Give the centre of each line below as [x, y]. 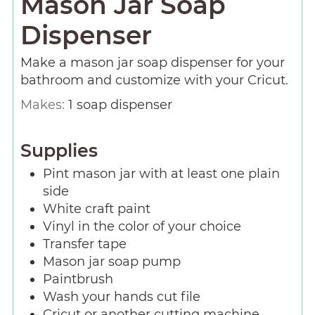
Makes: [44, 105]
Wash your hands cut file [121, 296]
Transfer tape [84, 244]
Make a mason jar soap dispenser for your [152, 63]
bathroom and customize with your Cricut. [154, 81]
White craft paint [96, 208]
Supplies [59, 150]
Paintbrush [78, 279]
